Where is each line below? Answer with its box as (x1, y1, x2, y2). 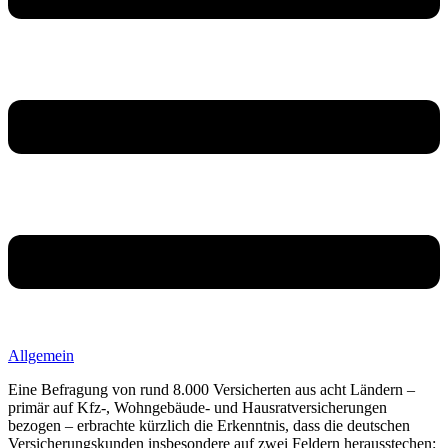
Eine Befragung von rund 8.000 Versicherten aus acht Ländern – (8, 380, 415, 398)
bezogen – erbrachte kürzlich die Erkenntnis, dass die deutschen (8, 416, 410, 434)
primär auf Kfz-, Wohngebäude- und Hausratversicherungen (8, 398, 387, 416)
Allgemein (8, 346, 74, 364)
